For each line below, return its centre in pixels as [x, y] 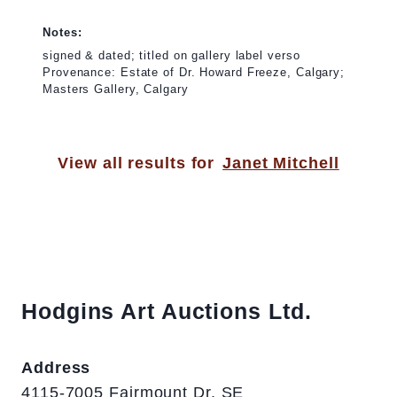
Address [56, 368]
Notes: [62, 33]
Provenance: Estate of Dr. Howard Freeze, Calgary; [194, 72]
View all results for [136, 163]
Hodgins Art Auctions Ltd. [167, 311]
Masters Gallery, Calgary [116, 89]
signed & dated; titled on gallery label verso [171, 55]
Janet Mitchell [281, 163]
